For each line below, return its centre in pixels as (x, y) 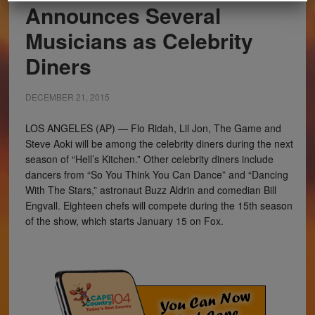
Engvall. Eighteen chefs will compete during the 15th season (159, 205)
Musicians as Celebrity (139, 40)
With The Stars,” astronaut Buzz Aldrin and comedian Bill (150, 189)
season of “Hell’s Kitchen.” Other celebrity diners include (149, 159)
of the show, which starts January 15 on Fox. (124, 220)
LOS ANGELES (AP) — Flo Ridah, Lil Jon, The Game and (153, 128)
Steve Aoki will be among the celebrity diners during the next (159, 143)
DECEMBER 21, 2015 (67, 96)
